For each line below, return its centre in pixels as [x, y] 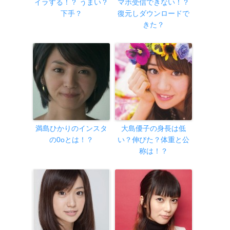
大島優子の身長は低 [153, 129]
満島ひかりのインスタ [71, 129]
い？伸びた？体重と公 [153, 140]
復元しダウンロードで [153, 14]
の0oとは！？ [71, 140]
